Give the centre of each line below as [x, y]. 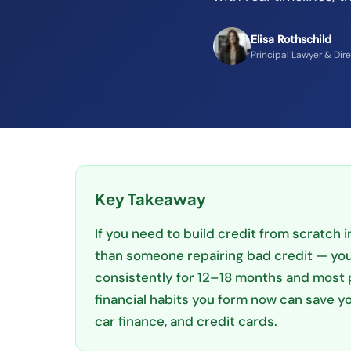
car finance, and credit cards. [186, 321]
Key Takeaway [150, 199]
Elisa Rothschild [291, 39]
